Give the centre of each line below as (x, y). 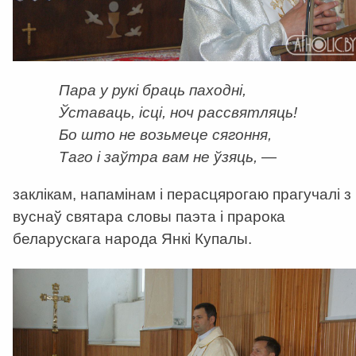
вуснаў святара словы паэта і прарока (149, 216)
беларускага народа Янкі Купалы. (132, 238)
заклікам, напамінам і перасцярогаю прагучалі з (182, 194)
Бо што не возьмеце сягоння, (165, 134)
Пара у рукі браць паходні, (152, 90)
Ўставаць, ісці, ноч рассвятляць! (178, 112)
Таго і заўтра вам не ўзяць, (158, 157)
